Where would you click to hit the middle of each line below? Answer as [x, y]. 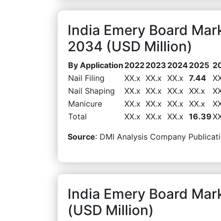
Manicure [85, 103]
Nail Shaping [92, 91]
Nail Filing [86, 78]
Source [81, 136]
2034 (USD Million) [130, 46]
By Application [96, 65]
